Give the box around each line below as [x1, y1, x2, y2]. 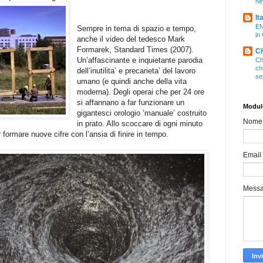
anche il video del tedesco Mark [77, 34, 186, 43]
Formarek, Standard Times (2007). [77, 45, 194, 54]
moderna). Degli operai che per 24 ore [77, 87, 205, 96]
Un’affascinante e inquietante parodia [77, 55, 203, 65]
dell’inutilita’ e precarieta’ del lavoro [77, 66, 196, 75]
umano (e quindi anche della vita [77, 76, 187, 86]
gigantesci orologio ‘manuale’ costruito [77, 108, 207, 117]
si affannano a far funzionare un [77, 97, 185, 107]
